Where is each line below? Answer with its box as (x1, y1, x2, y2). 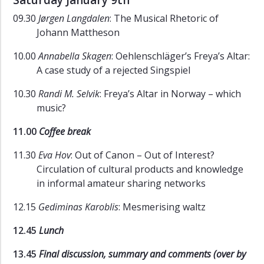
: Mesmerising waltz (118, 200, 206, 214)
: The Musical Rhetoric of (110, 12, 219, 25)
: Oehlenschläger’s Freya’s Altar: (111, 49, 250, 63)
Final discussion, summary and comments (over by (39, 247, 246, 261)
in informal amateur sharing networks (37, 177, 206, 190)
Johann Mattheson (37, 26, 120, 39)
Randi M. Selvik (38, 87, 100, 101)
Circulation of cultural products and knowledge (37, 163, 243, 176)
